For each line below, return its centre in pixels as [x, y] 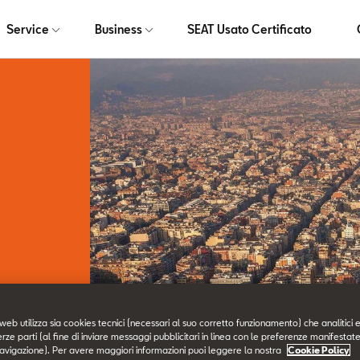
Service [28, 29]
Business [118, 29]
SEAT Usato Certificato [249, 29]
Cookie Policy [319, 350]
